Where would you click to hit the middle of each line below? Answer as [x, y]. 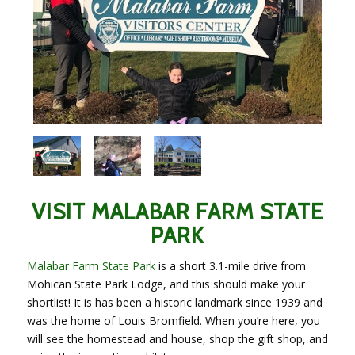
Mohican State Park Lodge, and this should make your [166, 284]
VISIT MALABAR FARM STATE [177, 211]
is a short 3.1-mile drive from [230, 265]
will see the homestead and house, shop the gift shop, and [177, 338]
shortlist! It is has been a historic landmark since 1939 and [174, 302]
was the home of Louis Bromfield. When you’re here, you [173, 320]
